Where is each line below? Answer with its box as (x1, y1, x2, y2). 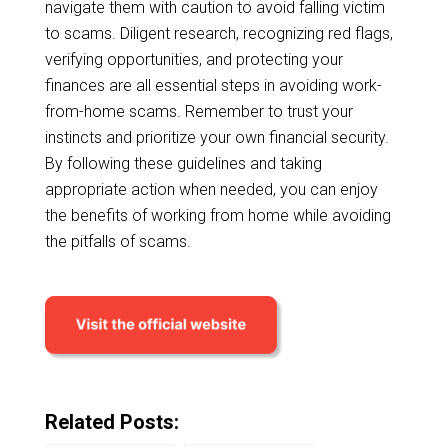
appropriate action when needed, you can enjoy (44, 179, 378, 199)
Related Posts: (44, 409, 179, 434)
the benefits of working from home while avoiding (44, 205, 391, 225)
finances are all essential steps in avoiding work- (44, 75, 382, 95)
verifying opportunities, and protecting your (44, 49, 343, 69)
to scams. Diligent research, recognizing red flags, (44, 23, 393, 43)
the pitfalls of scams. (44, 231, 191, 251)
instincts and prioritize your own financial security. (44, 127, 389, 147)
